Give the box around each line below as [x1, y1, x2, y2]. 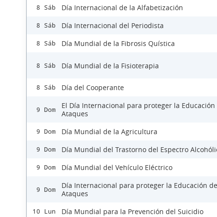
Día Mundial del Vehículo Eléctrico [62, 163, 172, 172]
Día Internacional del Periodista [62, 21, 164, 30]
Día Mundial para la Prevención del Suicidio [62, 207, 203, 216]
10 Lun [32, 208, 56, 215]
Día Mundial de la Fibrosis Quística [62, 39, 175, 48]
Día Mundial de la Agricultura [62, 127, 157, 136]
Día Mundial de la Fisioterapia [62, 61, 159, 70]
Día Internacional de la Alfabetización [62, 3, 183, 12]
